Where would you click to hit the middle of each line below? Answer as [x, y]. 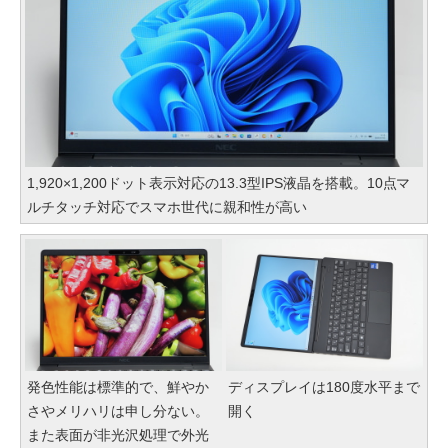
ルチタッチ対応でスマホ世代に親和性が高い [167, 207]
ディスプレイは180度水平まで [324, 386]
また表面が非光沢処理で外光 [118, 434]
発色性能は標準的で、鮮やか [118, 386]
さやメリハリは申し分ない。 [118, 410]
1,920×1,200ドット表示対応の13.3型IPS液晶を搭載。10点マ [219, 183]
